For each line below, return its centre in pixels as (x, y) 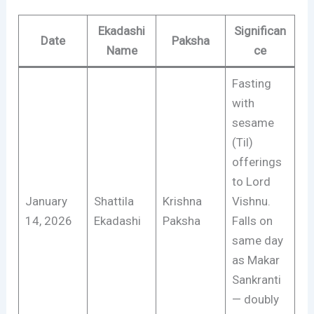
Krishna (182, 202)
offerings (257, 162)
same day (257, 241)
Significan (260, 31)
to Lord (251, 182)
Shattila (114, 202)
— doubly (255, 300)
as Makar (255, 260)
